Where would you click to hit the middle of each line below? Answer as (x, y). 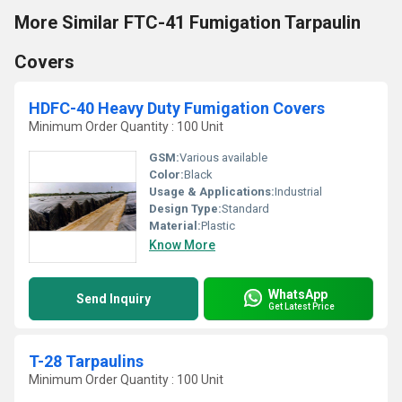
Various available (223, 157)
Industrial (298, 192)
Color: (166, 175)
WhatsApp (298, 294)
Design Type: (185, 209)
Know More (182, 245)
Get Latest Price (301, 306)
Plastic (218, 226)
